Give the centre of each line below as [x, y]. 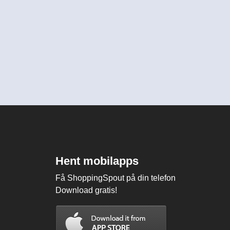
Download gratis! [86, 190]
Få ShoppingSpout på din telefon [116, 178]
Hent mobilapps [97, 161]
